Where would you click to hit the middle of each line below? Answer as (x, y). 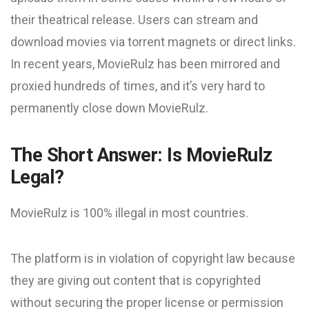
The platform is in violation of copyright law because (153, 258)
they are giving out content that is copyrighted (136, 280)
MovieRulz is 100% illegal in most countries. (129, 213)
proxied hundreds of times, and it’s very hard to (138, 86)
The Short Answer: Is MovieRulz (141, 155)
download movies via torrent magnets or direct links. (153, 42)
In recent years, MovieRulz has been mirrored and (145, 64)
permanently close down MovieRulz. (109, 108)
